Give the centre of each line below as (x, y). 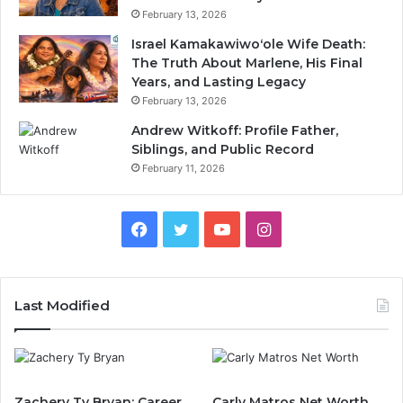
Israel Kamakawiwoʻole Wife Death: (248, 44)
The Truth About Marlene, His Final (247, 63)
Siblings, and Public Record (223, 149)
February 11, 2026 (184, 168)
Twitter (215, 228)
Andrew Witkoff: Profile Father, (235, 130)
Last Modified (62, 305)
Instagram (308, 228)
